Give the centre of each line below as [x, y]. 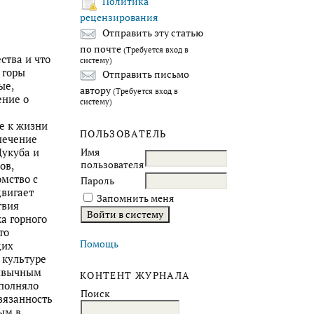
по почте [102, 49]
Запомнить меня [135, 198]
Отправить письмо [145, 75]
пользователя [112, 164]
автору [96, 90]
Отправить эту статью [152, 33]
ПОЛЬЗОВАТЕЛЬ [123, 134]
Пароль [97, 180]
